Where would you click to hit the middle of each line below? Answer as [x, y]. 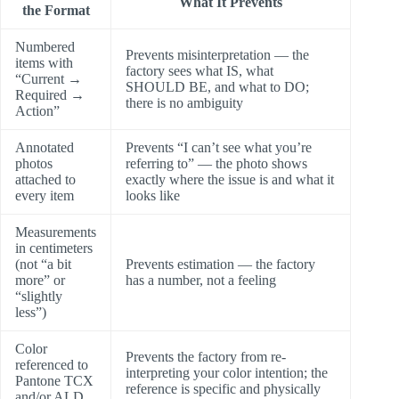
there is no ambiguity [184, 103]
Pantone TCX [54, 381]
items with [44, 63]
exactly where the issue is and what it [230, 180]
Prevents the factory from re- [206, 357]
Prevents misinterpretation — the [217, 55]
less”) [31, 313]
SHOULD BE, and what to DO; [217, 87]
